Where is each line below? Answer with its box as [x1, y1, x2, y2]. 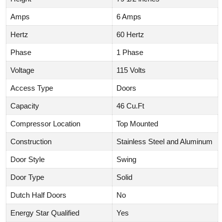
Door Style [10, 155, 45, 164]
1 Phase [116, 48, 143, 56]
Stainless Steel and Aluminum [116, 137, 213, 146]
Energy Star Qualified [10, 208, 79, 217]
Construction [10, 137, 52, 146]
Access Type [10, 83, 53, 92]
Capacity [10, 101, 39, 110]
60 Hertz [116, 30, 144, 39]
